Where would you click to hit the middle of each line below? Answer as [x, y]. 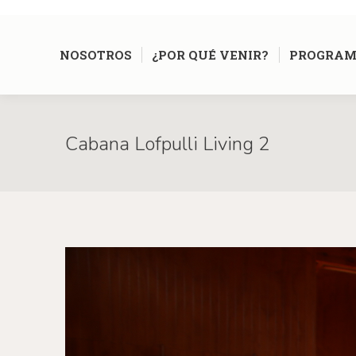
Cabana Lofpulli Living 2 [167, 144]
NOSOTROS [95, 54]
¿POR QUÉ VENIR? [211, 54]
